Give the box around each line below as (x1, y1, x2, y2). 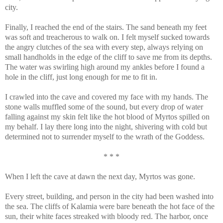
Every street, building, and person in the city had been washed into (5, 192, 214, 201)
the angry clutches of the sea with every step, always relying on (5, 42, 203, 51)
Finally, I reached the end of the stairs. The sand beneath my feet (5, 22, 207, 31)
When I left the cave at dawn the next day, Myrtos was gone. (5, 172, 195, 181)
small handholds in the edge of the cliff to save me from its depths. (5, 52, 212, 61)
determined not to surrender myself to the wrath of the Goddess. (5, 132, 207, 141)
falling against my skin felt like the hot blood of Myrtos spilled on (5, 112, 210, 121)
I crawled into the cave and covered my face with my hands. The (5, 92, 208, 101)
